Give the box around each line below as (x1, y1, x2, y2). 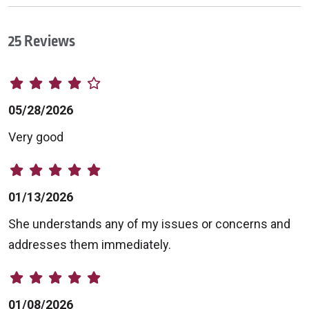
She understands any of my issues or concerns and (8, 217, 290, 232)
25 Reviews (8, 30, 75, 53)
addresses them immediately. (8, 237, 171, 252)
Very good (8, 130, 63, 145)
